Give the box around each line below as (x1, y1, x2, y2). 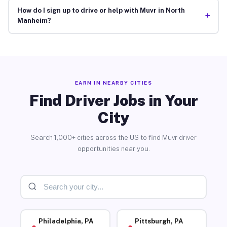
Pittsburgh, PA (134, 217, 183, 225)
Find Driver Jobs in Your (29, 91, 198, 109)
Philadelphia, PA (38, 217, 93, 225)
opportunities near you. (77, 144, 150, 153)
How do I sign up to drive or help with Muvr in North (17, 7, 185, 15)
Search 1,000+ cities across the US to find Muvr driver (30, 133, 197, 141)
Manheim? (17, 17, 51, 25)
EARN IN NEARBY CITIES (74, 79, 153, 86)
